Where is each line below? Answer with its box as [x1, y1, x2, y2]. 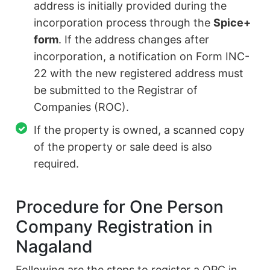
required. [34, 157, 80, 171]
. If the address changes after [58, 33, 210, 46]
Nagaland [16, 236, 93, 257]
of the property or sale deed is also [34, 140, 213, 154]
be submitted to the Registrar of [34, 84, 198, 97]
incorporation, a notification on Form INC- [34, 50, 250, 63]
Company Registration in [16, 216, 213, 237]
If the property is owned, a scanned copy [34, 124, 245, 137]
